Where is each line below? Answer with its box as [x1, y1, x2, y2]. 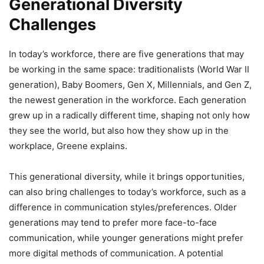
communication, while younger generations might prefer [9, 232, 243, 243]
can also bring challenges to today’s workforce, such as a [9, 186, 246, 197]
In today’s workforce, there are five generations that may [9, 48, 244, 60]
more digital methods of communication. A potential [9, 247, 223, 259]
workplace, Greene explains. [9, 140, 127, 151]
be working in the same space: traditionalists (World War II [9, 64, 249, 75]
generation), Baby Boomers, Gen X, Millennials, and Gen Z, [9, 79, 252, 90]
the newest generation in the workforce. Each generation [9, 94, 246, 105]
